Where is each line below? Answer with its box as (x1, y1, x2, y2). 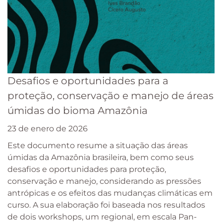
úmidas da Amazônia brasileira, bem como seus (7, 153, 194, 163)
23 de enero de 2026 (7, 124, 88, 134)
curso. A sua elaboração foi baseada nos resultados (7, 200, 205, 210)
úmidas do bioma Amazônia (7, 105, 148, 117)
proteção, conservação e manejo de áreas (7, 90, 214, 102)
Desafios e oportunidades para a (7, 75, 168, 87)
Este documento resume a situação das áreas (7, 141, 188, 151)
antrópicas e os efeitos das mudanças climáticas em (7, 188, 213, 198)
